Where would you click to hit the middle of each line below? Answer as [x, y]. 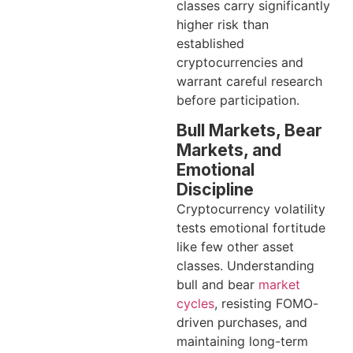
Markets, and [229, 150]
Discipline [215, 189]
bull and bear [217, 284]
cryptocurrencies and [240, 62]
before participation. [238, 100]
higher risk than [223, 24]
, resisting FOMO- [266, 303]
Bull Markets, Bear [249, 130]
